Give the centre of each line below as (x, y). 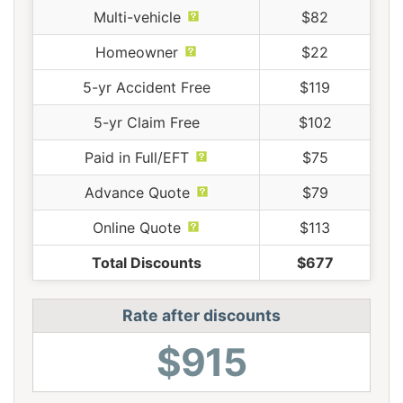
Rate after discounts (201, 315)
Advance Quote (137, 192)
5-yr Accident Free (146, 87)
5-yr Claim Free (146, 122)
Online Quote (137, 227)
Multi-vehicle (137, 17)
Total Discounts (146, 262)
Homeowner (137, 52)
